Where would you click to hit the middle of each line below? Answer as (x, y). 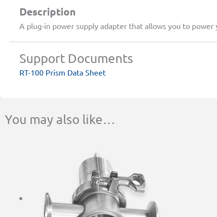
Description (47, 12)
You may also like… (60, 120)
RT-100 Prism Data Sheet (62, 72)
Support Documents (76, 59)
